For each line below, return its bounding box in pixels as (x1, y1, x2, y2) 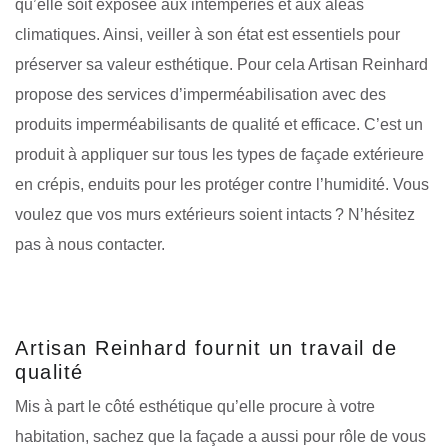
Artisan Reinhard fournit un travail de (15, 336, 397, 359)
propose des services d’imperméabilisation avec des (15, 85, 386, 103)
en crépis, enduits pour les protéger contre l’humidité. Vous (15, 175, 429, 193)
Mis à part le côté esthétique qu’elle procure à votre (15, 397, 375, 415)
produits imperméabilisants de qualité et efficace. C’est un (15, 115, 423, 133)
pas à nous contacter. (15, 235, 165, 253)
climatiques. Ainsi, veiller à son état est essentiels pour (15, 25, 400, 43)
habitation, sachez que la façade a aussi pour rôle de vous (15, 427, 426, 445)
